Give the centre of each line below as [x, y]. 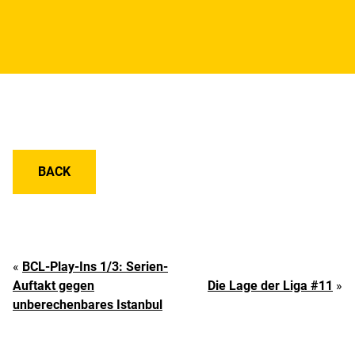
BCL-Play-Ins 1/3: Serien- [95, 267]
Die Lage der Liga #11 [270, 286]
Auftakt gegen [53, 286]
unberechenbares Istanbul [88, 305]
